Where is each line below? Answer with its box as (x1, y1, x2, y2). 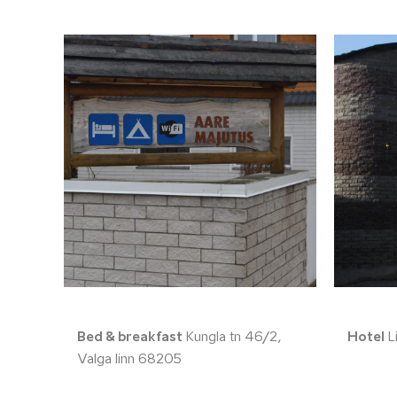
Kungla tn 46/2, (183, 331, 281, 344)
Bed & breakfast (77, 331, 183, 344)
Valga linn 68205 (77, 354, 182, 366)
